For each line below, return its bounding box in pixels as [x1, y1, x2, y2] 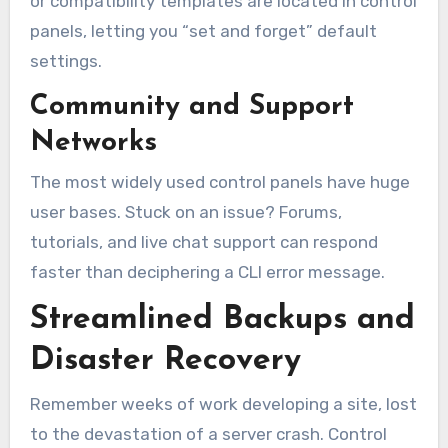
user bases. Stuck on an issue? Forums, [29, 202, 342, 223]
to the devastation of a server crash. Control [29, 423, 387, 444]
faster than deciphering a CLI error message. [29, 262, 385, 283]
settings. [29, 51, 102, 72]
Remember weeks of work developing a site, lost [29, 393, 417, 414]
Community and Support [29, 93, 354, 121]
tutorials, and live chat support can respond [29, 232, 378, 253]
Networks [29, 129, 157, 157]
